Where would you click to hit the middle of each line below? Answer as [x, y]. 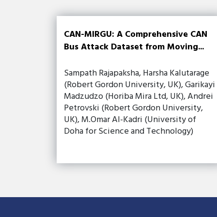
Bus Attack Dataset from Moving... [134, 47]
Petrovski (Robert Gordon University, [133, 108]
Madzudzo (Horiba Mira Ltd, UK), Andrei [139, 96]
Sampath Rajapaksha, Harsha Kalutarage [137, 73]
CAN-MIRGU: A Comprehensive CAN [136, 34]
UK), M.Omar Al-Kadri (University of [130, 120]
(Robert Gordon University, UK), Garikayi [139, 85]
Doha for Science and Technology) [129, 131]
